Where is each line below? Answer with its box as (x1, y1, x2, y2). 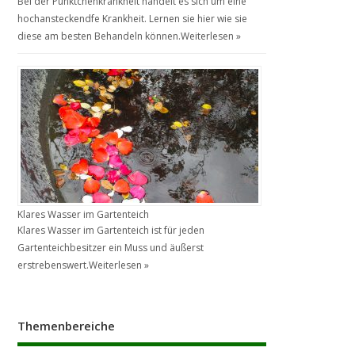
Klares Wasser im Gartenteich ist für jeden (17, 223, 205, 237)
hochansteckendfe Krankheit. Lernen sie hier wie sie (17, 11, 248, 25)
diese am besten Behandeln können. (17, 29, 181, 43)
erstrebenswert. (17, 258, 90, 272)
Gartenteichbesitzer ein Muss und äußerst (17, 240, 204, 254)
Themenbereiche (17, 317, 116, 334)
